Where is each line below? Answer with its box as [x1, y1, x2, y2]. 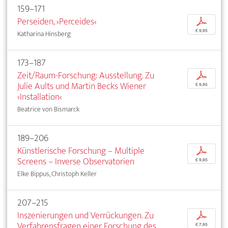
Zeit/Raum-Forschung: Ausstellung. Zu [17, 67, 154, 83]
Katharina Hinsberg [17, 27, 71, 40]
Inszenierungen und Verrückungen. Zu [17, 207, 154, 223]
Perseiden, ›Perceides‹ [17, 13, 97, 30]
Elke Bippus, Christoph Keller [17, 167, 97, 180]
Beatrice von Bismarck [17, 103, 79, 115]
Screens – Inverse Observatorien [17, 153, 134, 169]
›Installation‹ [17, 89, 62, 105]
